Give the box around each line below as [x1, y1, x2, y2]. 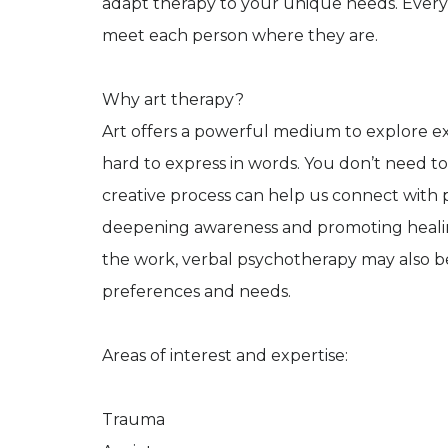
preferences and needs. [102, 282, 291, 302]
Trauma [102, 410, 165, 430]
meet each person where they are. [102, 26, 378, 46]
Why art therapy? [102, 90, 244, 110]
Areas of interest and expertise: [102, 346, 348, 366]
